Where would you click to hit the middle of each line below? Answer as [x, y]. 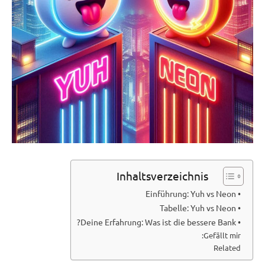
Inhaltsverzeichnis [162, 176]
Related [227, 247]
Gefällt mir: [222, 235]
